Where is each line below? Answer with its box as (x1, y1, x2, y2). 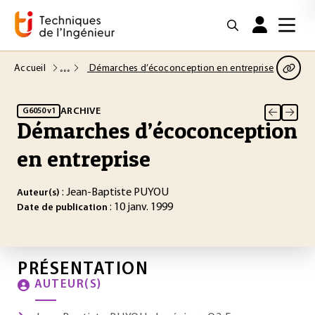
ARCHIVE (60, 105, 101, 117)
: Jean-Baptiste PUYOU (60, 187, 169, 198)
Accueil (14, 63, 49, 74)
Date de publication (17, 202, 108, 213)
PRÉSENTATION (18, 261, 148, 278)
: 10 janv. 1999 (108, 202, 173, 213)
